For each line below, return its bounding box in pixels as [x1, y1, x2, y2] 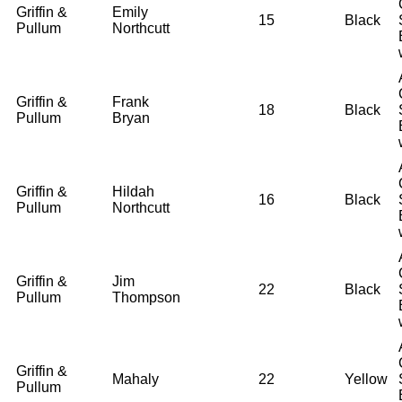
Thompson [112, 289, 180, 305]
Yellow [345, 371, 388, 387]
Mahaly [112, 371, 159, 387]
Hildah [112, 183, 154, 199]
